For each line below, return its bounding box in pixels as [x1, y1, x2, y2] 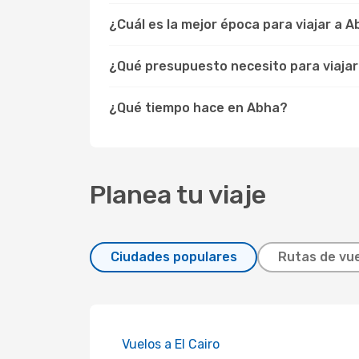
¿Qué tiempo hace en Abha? [109, 100, 288, 115]
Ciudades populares [110, 249, 237, 264]
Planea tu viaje [90, 179, 266, 210]
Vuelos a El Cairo [122, 337, 220, 352]
